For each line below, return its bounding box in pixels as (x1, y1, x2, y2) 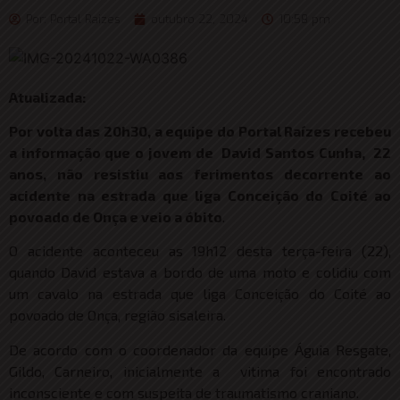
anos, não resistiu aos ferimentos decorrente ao (9, 165, 391, 183)
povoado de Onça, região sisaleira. (9, 306, 226, 324)
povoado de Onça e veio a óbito (9, 208, 222, 226)
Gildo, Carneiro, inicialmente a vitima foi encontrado (9, 362, 391, 379)
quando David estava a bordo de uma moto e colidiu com (9, 263, 391, 281)
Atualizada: (9, 87, 86, 105)
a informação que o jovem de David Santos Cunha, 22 (9, 144, 391, 162)
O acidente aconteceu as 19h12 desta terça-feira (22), (9, 242, 391, 260)
